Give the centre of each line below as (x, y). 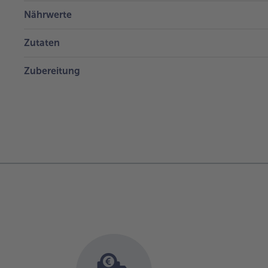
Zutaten (42, 42)
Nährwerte (48, 14)
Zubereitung (52, 71)
